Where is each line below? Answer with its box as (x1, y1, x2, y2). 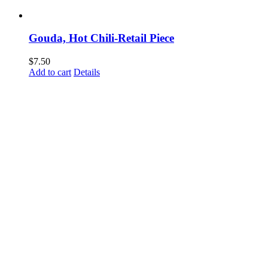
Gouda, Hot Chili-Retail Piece (29, 32, 174, 45)
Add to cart (29, 66, 71, 77)
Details (74, 66, 100, 77)
